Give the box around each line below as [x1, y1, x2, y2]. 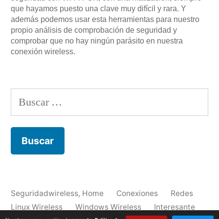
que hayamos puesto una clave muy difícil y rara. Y [11, 4, 186, 13]
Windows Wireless [75, 202, 141, 212]
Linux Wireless [11, 202, 63, 212]
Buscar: [10, 90, 44, 105]
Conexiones [116, 189, 158, 198]
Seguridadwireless [11, 189, 78, 198]
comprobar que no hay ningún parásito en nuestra [11, 37, 183, 45]
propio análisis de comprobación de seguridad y [11, 26, 177, 35]
